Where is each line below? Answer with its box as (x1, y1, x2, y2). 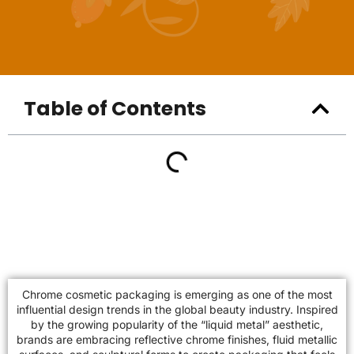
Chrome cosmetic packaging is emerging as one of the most (21, 288, 333, 301)
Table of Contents (24, 94, 206, 122)
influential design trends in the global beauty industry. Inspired (16, 303, 338, 316)
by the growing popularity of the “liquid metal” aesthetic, (31, 318, 323, 331)
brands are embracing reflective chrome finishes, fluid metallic (17, 333, 337, 346)
